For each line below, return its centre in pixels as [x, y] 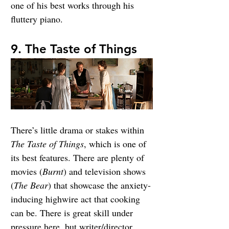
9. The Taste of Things [74, 49]
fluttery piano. [37, 19]
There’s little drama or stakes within [79, 130]
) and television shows [106, 171]
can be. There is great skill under [73, 213]
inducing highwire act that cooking [77, 199]
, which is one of [116, 144]
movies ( [27, 171]
